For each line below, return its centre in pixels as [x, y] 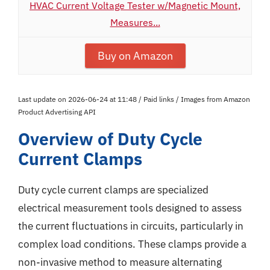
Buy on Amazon [135, 56]
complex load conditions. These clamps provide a [132, 244]
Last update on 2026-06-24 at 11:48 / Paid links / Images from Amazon [134, 99]
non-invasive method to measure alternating [120, 262]
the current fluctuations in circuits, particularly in [131, 226]
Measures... [135, 22]
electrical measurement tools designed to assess [130, 208]
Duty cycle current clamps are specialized [113, 190]
